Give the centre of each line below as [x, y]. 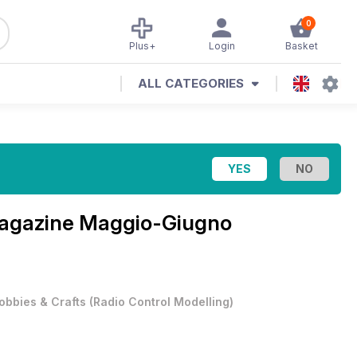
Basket [301, 46]
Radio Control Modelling [161, 302]
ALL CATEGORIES [191, 83]
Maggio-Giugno [155, 223]
